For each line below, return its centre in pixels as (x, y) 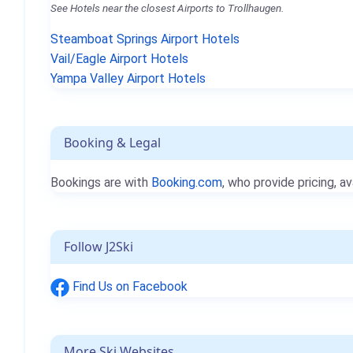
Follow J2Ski (98, 247)
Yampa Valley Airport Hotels (128, 78)
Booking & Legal (112, 143)
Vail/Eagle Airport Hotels (119, 59)
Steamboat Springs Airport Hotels (145, 39)
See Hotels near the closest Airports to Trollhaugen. (167, 8)
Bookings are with (101, 182)
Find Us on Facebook (128, 286)
